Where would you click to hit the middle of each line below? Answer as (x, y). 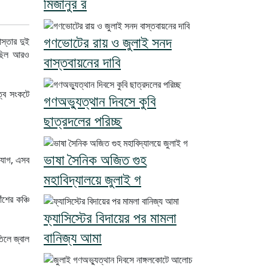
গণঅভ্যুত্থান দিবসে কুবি (100, 100)
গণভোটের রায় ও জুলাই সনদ (108, 42)
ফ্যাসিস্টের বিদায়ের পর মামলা (110, 218)
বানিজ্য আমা (73, 237)
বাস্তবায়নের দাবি (82, 62)
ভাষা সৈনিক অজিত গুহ (95, 159)
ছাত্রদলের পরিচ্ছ (83, 120)
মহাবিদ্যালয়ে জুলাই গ (92, 179)
